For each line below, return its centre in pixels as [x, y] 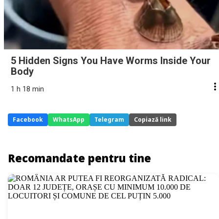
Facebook [28, 120]
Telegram [109, 120]
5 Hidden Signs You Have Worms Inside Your [111, 61]
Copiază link [153, 120]
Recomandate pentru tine [79, 158]
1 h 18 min [27, 89]
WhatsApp [69, 120]
